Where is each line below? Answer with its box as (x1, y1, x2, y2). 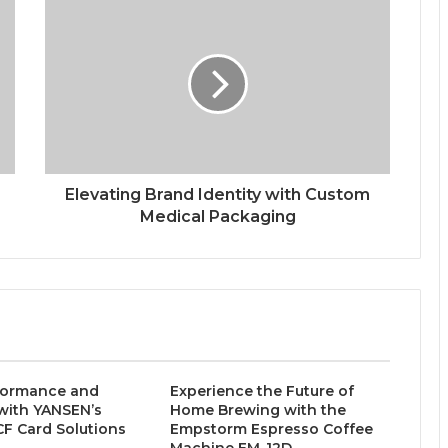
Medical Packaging (139, 207, 296, 227)
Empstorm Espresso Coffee (169, 420, 373, 439)
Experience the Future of (169, 382, 354, 401)
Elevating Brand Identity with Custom (65, 185, 370, 205)
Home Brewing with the (169, 401, 346, 420)
